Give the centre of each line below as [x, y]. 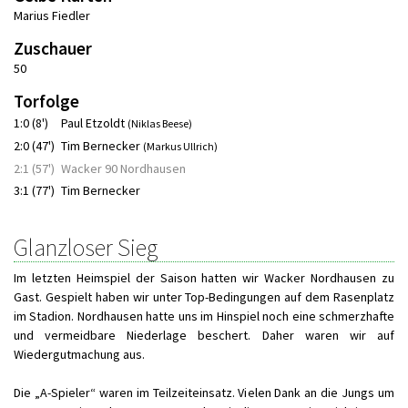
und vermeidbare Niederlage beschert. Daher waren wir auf [204, 335]
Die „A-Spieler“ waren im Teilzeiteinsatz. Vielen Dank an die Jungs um [204, 393]
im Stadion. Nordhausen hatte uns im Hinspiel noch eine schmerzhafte [204, 316]
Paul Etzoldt [94, 123]
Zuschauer [53, 48]
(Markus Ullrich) [180, 146]
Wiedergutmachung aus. [79, 354]
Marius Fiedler [52, 15]
